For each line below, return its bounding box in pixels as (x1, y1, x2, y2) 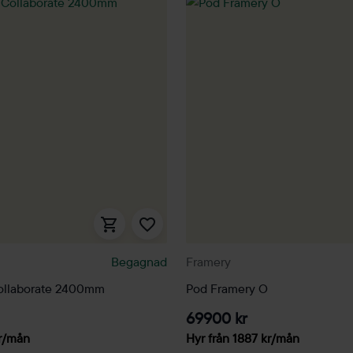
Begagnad (111, 253, 167, 269)
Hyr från (186, 329, 232, 346)
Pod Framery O (186, 281, 268, 297)
